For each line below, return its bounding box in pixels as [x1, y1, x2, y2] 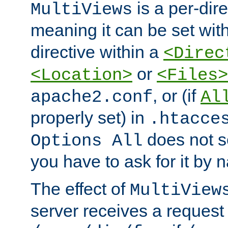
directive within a [31, 42, 163, 62]
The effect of [31, 179, 130, 199]
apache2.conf [31, 88, 153, 107]
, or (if [153, 86, 201, 106]
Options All [31, 131, 142, 151]
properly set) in [31, 108, 149, 128]
